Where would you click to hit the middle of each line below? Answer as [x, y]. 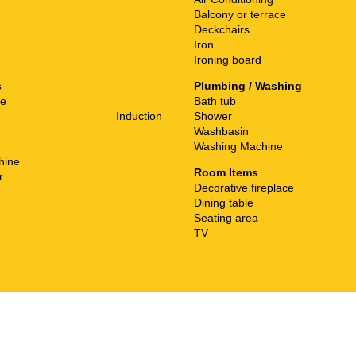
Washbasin [221, 131]
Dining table [224, 202]
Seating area [226, 217]
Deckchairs [222, 29]
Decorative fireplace [244, 187]
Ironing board [228, 59]
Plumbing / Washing [248, 85]
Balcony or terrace [240, 14]
